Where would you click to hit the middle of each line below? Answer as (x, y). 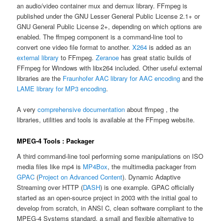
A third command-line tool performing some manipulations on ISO (110, 156)
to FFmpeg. (77, 58)
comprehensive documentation (81, 110)
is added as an (169, 47)
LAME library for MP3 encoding (62, 89)
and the (192, 78)
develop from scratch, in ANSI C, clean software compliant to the (110, 208)
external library (38, 58)
